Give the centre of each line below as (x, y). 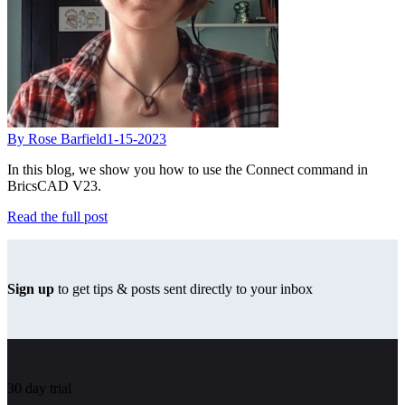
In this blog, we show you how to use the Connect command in (188, 169)
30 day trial (39, 388)
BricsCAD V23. (54, 185)
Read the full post (57, 216)
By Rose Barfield (57, 138)
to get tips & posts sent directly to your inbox (184, 288)
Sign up (31, 288)
